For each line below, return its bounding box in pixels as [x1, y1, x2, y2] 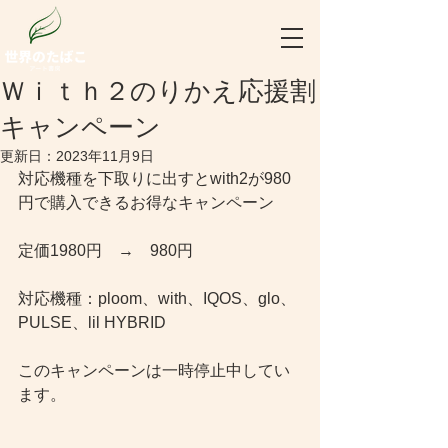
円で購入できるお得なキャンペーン [18, 194, 274, 211]
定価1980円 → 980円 [18, 242, 193, 259]
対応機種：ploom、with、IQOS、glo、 [18, 290, 296, 307]
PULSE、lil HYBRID [18, 314, 166, 331]
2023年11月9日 [56, 148, 154, 164]
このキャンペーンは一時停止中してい [18, 362, 290, 379]
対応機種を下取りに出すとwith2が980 [18, 170, 291, 187]
